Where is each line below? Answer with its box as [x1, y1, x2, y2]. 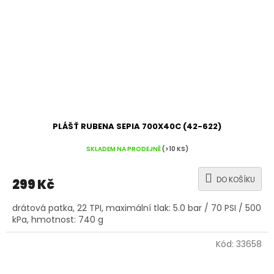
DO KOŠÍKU [217, 174, 255, 185]
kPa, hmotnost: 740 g [12, 213, 103, 226]
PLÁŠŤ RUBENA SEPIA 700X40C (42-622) [53, 120, 221, 132]
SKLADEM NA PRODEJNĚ [86, 144, 162, 154]
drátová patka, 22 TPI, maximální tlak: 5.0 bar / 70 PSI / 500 [12, 201, 261, 214]
